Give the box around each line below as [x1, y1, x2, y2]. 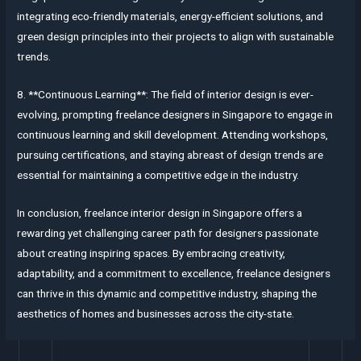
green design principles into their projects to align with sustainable [17, 30, 334, 44]
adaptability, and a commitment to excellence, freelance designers [17, 266, 331, 280]
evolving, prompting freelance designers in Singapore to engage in [17, 108, 334, 122]
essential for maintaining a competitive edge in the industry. [17, 168, 300, 182]
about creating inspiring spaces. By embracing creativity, [17, 246, 286, 259]
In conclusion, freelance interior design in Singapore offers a [17, 205, 303, 219]
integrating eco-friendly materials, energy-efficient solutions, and [17, 10, 324, 23]
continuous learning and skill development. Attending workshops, [17, 128, 329, 142]
